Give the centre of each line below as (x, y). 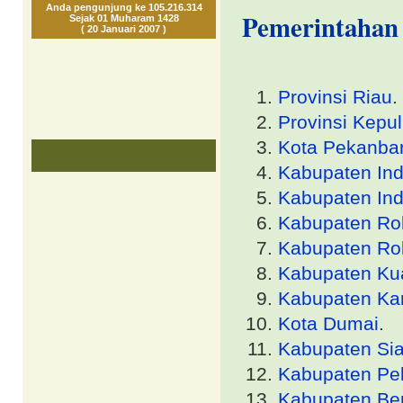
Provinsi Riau (335, 97)
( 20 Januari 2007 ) (124, 29)
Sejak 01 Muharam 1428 (124, 18)
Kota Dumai (328, 324)
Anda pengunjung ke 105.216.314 (124, 7)
